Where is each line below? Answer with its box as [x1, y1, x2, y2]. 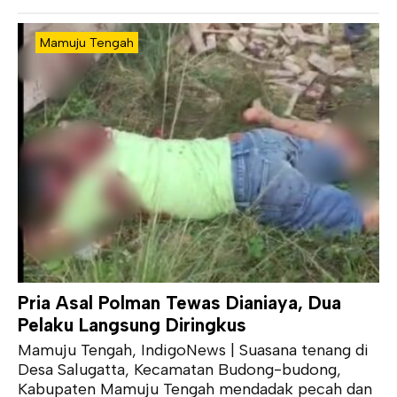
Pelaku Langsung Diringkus [18, 314, 246, 337]
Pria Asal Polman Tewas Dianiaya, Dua [18, 292, 341, 315]
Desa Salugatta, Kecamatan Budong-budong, [18, 360, 341, 380]
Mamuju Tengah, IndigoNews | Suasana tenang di [18, 340, 369, 361]
